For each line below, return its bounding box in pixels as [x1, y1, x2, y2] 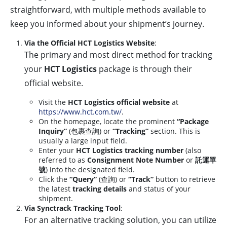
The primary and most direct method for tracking [24, 49, 212, 61]
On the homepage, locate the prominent [39, 117, 177, 127]
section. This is [148, 126, 201, 136]
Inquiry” [39, 126, 67, 136]
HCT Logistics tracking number [76, 145, 183, 156]
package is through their [97, 63, 192, 75]
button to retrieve [154, 174, 215, 184]
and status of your [127, 184, 191, 194]
